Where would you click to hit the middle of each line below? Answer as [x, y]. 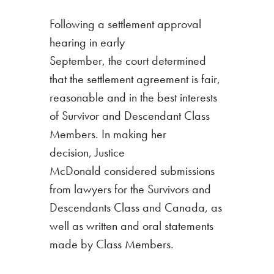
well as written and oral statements [131, 225]
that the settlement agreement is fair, [135, 79]
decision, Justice [87, 152]
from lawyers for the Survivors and [130, 189]
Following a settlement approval [125, 24]
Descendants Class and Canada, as [135, 207]
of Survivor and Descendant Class [129, 115]
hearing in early [87, 42]
